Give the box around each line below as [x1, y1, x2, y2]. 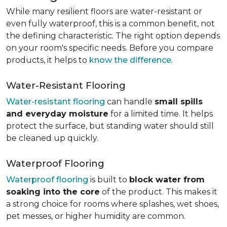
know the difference [89, 55, 171, 65]
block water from [129, 175, 205, 184]
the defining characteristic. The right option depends [6, 31, 220, 41]
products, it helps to [6, 55, 89, 65]
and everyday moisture [6, 109, 108, 119]
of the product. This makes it [100, 187, 217, 197]
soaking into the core [6, 187, 100, 197]
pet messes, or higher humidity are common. [6, 211, 185, 221]
